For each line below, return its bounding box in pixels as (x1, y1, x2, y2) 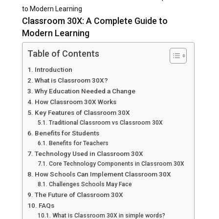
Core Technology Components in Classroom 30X (48, 160, 184, 168)
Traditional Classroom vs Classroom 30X (48, 119, 163, 127)
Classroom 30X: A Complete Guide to (22, 16, 168, 26)
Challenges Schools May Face (48, 181, 132, 188)
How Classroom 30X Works (34, 98, 116, 106)
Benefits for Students (34, 129, 99, 137)
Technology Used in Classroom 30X (34, 150, 143, 158)
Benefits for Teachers (48, 140, 109, 147)
